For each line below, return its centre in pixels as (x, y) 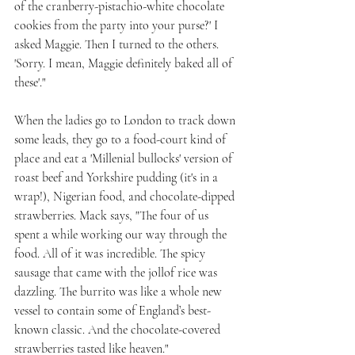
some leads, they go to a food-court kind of (122, 140)
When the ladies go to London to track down (126, 121)
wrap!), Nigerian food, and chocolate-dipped (126, 197)
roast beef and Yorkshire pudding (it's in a (118, 178)
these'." (30, 83)
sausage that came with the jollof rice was (117, 273)
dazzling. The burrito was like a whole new (120, 292)
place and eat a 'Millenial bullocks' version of (125, 159)
